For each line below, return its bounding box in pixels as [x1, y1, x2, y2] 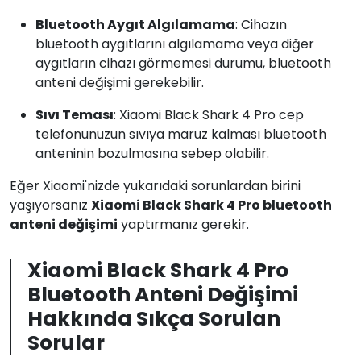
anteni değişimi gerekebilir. [35, 73, 204, 92]
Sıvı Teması [35, 106, 114, 124]
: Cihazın [235, 15, 287, 34]
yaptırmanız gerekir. [118, 215, 249, 234]
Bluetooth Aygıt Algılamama [35, 15, 235, 34]
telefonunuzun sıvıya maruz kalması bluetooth [35, 125, 326, 143]
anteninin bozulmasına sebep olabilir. [35, 144, 269, 163]
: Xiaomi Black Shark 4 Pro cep [114, 106, 304, 124]
